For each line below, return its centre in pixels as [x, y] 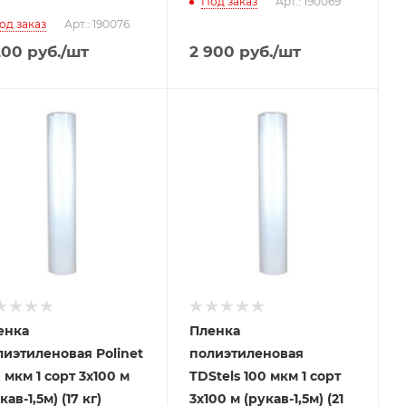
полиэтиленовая [246, 353]
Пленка [214, 331]
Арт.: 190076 [97, 24]
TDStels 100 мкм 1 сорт [265, 376]
